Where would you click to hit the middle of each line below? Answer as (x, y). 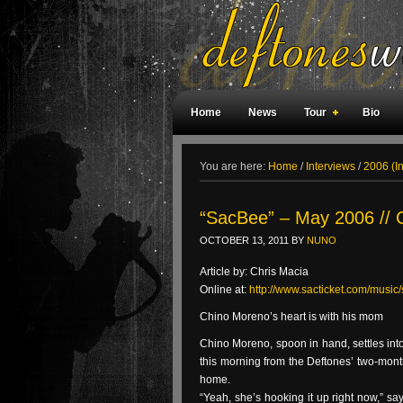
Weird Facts (221, 157)
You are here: (234, 166)
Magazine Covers (323, 157)
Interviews (331, 166)
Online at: (224, 290)
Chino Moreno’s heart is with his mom (291, 317)
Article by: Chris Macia (254, 272)
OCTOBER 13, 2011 (244, 240)
